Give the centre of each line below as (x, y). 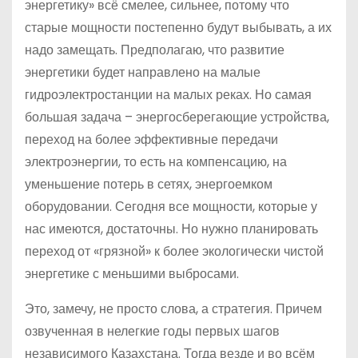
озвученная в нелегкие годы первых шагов (152, 331)
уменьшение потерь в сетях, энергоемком (149, 184)
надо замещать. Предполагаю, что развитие (155, 50)
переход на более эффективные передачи (151, 139)
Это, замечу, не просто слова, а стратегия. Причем (173, 308)
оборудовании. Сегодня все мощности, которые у (171, 206)
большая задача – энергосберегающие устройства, (177, 117)
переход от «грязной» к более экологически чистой (174, 251)
